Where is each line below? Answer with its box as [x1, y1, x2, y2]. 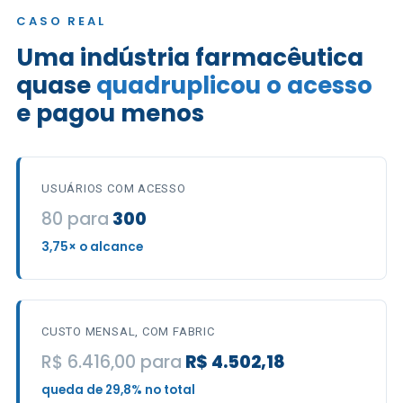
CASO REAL [16, 13, 106, 30]
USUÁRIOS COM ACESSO [41, 182, 186, 195]
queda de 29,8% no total [41, 381, 195, 399]
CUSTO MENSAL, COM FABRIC [41, 325, 215, 338]
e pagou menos [16, 97, 204, 130]
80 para [41, 207, 109, 231]
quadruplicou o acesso [96, 69, 372, 102]
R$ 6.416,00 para [41, 350, 182, 374]
